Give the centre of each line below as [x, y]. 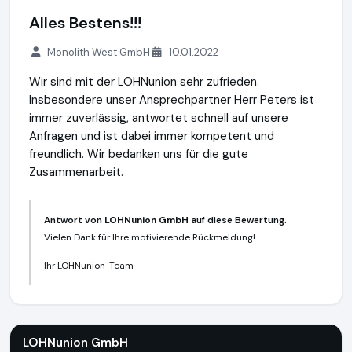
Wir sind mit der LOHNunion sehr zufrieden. [144, 82]
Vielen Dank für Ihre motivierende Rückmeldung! [150, 237]
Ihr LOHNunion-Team [89, 266]
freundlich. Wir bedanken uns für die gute [139, 154]
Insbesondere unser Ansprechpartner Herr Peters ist [172, 100]
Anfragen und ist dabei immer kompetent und [152, 136]
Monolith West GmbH [99, 52]
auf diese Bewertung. [238, 220]
